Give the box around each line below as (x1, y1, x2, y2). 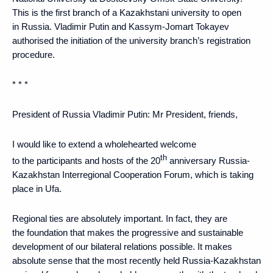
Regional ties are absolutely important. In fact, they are (12, 213, 227, 224)
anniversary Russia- (167, 155, 250, 166)
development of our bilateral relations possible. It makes (12, 241, 232, 252)
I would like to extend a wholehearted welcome (12, 138, 196, 149)
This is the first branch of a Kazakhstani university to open (12, 7, 241, 18)
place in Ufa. (12, 183, 62, 194)
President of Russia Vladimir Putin (12, 108, 147, 119)
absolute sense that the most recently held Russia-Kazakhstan (12, 255, 261, 266)
